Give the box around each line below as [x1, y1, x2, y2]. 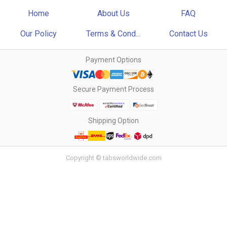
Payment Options [86, 56, 141, 64]
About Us [97, 9, 130, 18]
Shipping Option [88, 117, 139, 125]
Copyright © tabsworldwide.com [65, 154, 162, 162]
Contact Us [169, 29, 208, 39]
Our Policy [20, 29, 57, 39]
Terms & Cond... [86, 29, 141, 39]
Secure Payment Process [73, 85, 154, 93]
